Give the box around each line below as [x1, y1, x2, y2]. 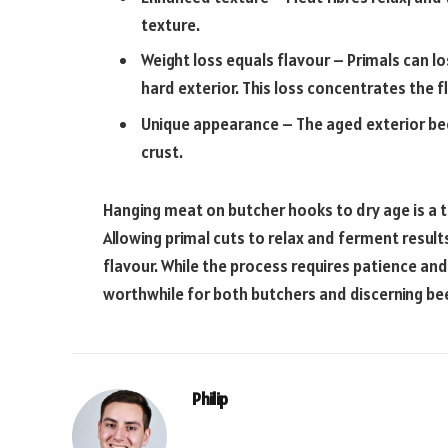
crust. [141, 140, 183, 163]
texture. [141, 14, 200, 37]
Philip [192, 387, 228, 410]
